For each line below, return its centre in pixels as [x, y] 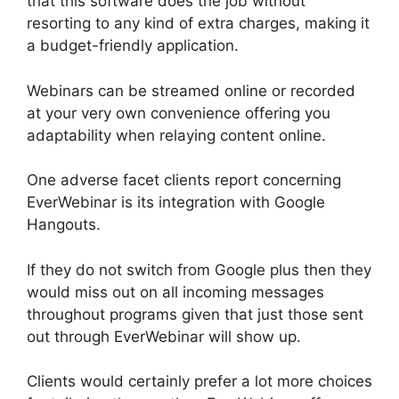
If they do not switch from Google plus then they [199, 269]
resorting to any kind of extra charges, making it [198, 24]
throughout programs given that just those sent [195, 314]
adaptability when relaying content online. [176, 135]
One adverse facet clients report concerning [184, 180]
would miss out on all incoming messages [175, 292]
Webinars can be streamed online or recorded [191, 90]
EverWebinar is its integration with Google [176, 203]
